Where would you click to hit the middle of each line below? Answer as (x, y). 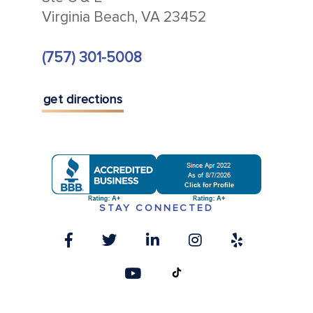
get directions (83, 99)
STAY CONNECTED (156, 208)
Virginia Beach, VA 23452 (124, 17)
